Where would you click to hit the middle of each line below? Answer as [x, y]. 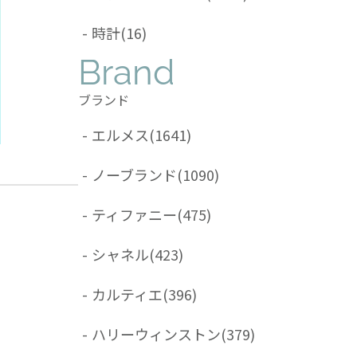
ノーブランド [134, 174]
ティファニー [134, 214]
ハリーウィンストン [156, 333]
